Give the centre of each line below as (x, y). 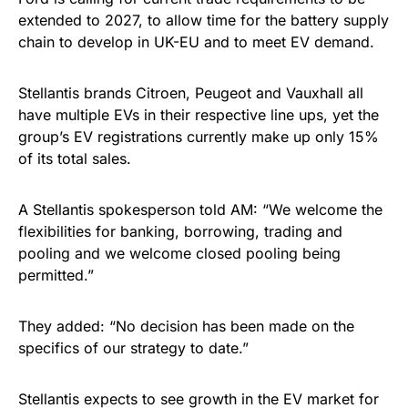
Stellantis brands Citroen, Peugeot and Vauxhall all (191, 93)
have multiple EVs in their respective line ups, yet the (199, 115)
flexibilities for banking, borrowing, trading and (180, 231)
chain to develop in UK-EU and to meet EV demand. (196, 42)
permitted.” (56, 275)
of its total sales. (75, 158)
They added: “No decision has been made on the (186, 326)
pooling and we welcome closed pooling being (179, 253)
